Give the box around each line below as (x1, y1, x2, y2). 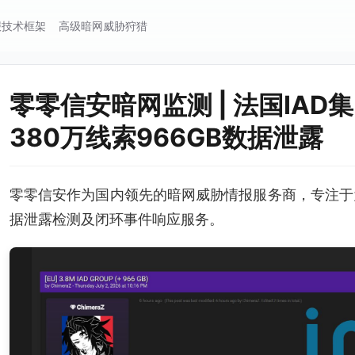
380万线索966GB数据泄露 (9, 122, 323, 153)
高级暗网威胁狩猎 (59, 17, 147, 33)
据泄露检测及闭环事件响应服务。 (9, 211, 223, 227)
